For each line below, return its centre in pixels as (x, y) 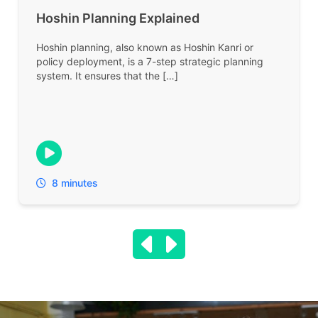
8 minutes (75, 182)
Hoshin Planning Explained (117, 18)
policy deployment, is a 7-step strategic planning (149, 62)
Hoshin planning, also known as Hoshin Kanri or (144, 48)
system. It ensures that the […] (107, 76)
